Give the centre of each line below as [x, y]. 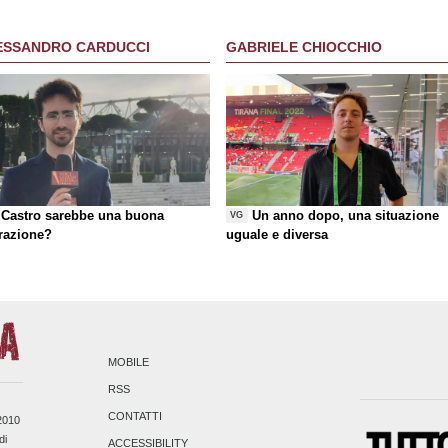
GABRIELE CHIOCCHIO [304, 47]
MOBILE [129, 362]
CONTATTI [135, 416]
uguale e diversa [277, 234]
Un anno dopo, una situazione [346, 215]
